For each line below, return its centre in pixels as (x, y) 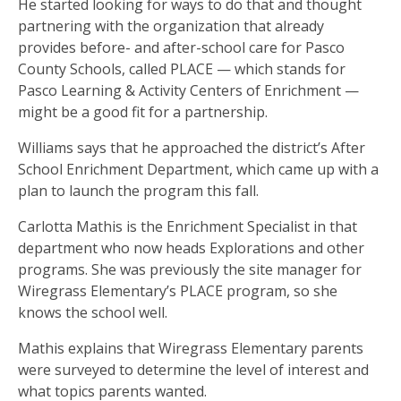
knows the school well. (93, 312)
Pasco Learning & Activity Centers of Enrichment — (188, 90)
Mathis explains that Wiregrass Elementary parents (191, 348)
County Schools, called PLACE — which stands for (182, 68)
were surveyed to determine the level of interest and (193, 369)
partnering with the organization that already (171, 26)
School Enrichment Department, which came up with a (198, 169)
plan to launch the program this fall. (138, 190)
